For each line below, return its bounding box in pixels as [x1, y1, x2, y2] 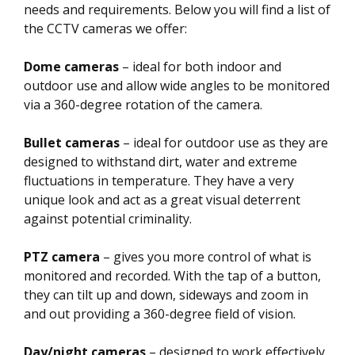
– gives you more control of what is [100, 247, 311, 265]
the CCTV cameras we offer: [24, 19, 187, 37]
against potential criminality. [24, 209, 192, 227]
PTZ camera [24, 247, 100, 265]
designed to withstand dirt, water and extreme [24, 152, 297, 170]
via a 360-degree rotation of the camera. [24, 95, 265, 113]
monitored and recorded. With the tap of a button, [24, 266, 321, 284]
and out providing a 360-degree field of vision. [24, 304, 296, 323]
